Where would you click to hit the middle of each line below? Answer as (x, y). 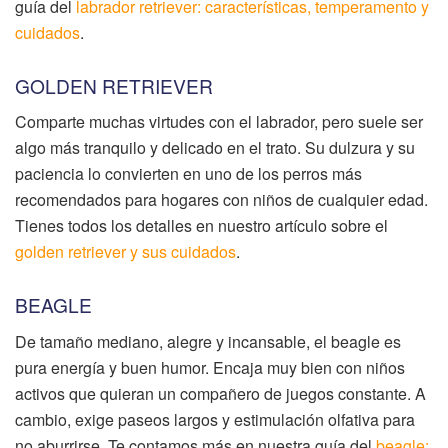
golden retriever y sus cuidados (125, 252)
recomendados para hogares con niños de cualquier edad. (221, 200)
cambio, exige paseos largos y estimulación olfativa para (215, 419)
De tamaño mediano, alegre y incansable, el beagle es (208, 341)
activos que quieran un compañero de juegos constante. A (220, 393)
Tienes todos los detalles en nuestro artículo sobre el (201, 226)
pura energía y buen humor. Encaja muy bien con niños (210, 367)
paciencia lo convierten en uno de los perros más (188, 174)
